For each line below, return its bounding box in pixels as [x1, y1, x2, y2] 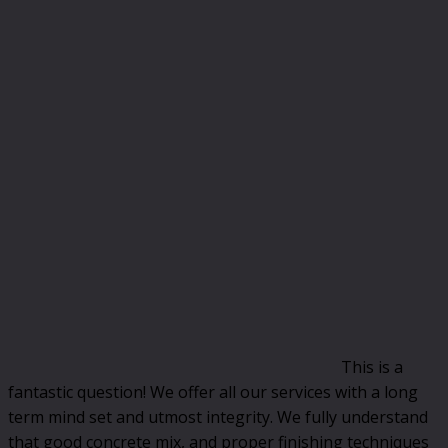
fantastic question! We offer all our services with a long [8, 380, 418, 403]
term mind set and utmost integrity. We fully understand [8, 405, 428, 428]
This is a [341, 355, 403, 378]
